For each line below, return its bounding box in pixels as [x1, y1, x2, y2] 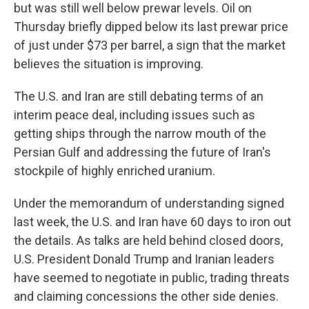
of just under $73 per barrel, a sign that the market [14, 38, 286, 52]
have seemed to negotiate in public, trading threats [14, 270, 290, 285]
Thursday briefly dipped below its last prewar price [14, 19, 288, 34]
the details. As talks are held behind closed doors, [14, 233, 283, 248]
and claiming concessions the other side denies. [14, 289, 279, 303]
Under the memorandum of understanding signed [14, 196, 284, 210]
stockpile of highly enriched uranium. [14, 163, 215, 178]
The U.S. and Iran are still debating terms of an [14, 89, 263, 103]
